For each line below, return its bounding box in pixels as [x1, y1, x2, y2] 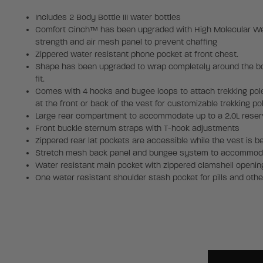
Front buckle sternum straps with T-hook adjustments [35, 123, 240, 134]
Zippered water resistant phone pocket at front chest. [35, 49, 238, 60]
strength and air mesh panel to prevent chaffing [35, 37, 217, 48]
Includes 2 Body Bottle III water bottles [35, 12, 181, 23]
